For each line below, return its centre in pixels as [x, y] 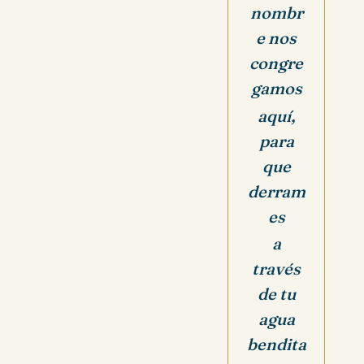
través [276, 269]
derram [276, 191]
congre [276, 63]
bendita [276, 344]
